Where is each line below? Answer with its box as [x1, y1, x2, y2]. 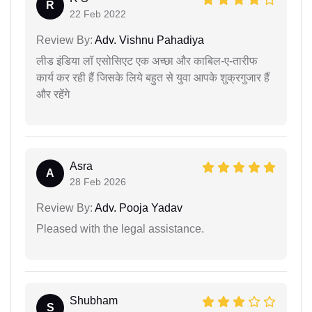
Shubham [70, 294, 118, 306]
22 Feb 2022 [70, 8, 126, 19]
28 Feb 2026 [70, 175, 126, 187]
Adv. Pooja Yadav [93, 201, 182, 214]
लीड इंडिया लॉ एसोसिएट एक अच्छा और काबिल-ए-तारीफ [36, 54, 258, 67]
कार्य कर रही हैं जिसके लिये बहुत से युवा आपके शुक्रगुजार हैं [36, 71, 270, 84]
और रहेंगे [36, 88, 70, 100]
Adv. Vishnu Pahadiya [93, 33, 204, 46]
